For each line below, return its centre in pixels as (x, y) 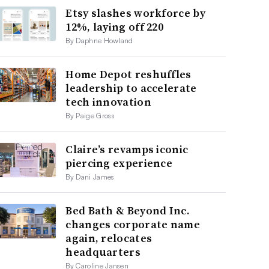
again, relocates (109, 238)
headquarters (103, 252)
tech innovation (108, 101)
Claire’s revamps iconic (127, 149)
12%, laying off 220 (115, 26)
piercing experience (119, 163)
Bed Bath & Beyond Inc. (128, 210)
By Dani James (90, 177)
